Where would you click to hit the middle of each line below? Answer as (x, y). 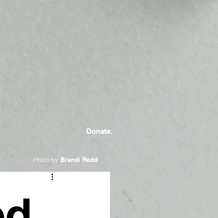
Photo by (47, 160)
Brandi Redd (79, 160)
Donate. (99, 131)
